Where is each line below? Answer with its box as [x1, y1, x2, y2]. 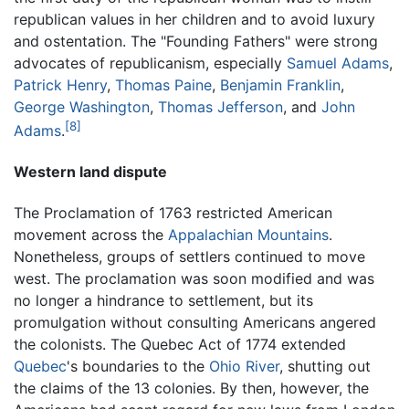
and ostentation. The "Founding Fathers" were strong [14, 31, 378, 50]
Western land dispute [14, 163, 167, 182]
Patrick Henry [14, 75, 107, 94]
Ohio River [209, 357, 279, 376]
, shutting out [279, 357, 371, 376]
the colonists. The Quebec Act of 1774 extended [14, 335, 346, 354]
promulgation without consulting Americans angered [14, 313, 376, 332]
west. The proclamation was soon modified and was [14, 269, 374, 288]
